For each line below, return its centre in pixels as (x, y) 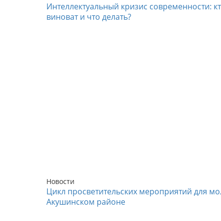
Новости (60, 182)
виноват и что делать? (89, 17)
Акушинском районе (86, 202)
